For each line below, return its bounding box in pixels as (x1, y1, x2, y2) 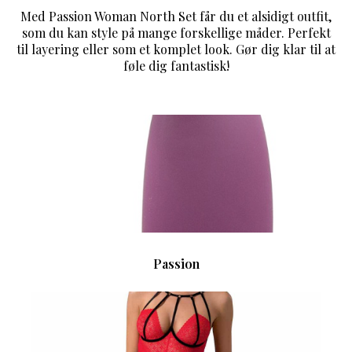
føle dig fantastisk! (123, 57, 229, 75)
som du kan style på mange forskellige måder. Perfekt (21, 24, 331, 42)
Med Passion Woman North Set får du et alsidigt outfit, (20, 8, 332, 25)
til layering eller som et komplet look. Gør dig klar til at (16, 41, 335, 58)
